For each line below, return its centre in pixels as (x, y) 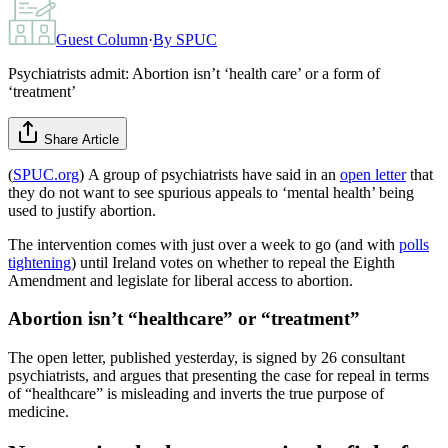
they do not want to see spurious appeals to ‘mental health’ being (211, 192)
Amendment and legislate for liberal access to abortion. (180, 280)
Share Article (81, 139)
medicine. (38, 412)
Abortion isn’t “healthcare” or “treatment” (184, 319)
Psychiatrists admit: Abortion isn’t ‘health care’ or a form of (194, 73)
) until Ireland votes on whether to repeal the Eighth (233, 262)
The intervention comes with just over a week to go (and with (203, 244)
